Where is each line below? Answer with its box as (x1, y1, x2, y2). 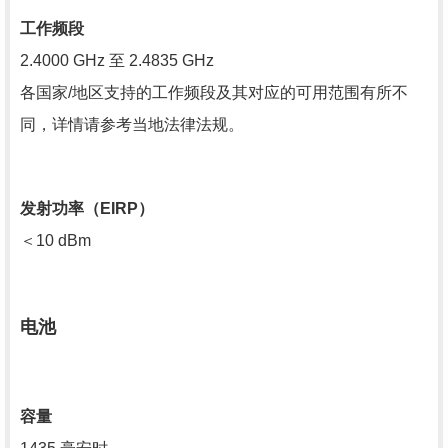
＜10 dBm (20, 232, 91, 249)
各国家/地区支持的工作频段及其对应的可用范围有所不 (20, 84, 408, 101)
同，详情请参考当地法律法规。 (20, 116, 244, 133)
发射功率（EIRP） (20, 200, 154, 217)
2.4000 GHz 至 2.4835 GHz (20, 52, 214, 69)
